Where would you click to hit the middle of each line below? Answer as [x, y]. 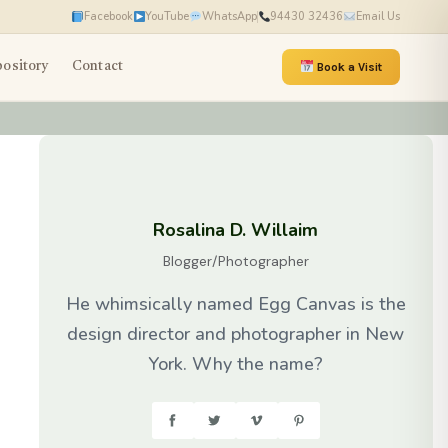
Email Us [378, 16]
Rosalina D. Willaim [236, 230]
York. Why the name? [236, 364]
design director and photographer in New [236, 334]
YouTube [167, 16]
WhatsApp [229, 16]
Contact [97, 67]
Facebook [108, 16]
